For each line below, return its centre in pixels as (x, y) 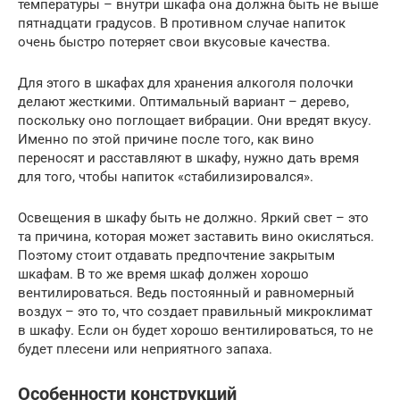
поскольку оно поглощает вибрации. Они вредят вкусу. (195, 120)
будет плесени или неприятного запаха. (145, 349)
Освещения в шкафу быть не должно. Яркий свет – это (193, 217)
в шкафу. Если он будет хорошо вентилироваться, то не (196, 330)
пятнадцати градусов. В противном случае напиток (182, 23)
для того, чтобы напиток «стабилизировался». (166, 176)
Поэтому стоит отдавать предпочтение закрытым (176, 255)
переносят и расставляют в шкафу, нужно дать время (188, 158)
